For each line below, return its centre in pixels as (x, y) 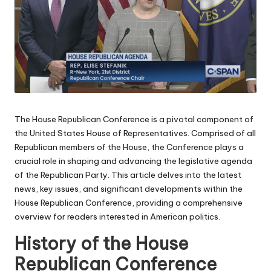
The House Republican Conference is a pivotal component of (134, 119)
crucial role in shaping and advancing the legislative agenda (133, 161)
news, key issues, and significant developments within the (129, 189)
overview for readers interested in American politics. (117, 217)
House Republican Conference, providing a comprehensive (129, 203)
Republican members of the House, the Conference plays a (129, 147)
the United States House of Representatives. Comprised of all (135, 133)
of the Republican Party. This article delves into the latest (128, 175)
